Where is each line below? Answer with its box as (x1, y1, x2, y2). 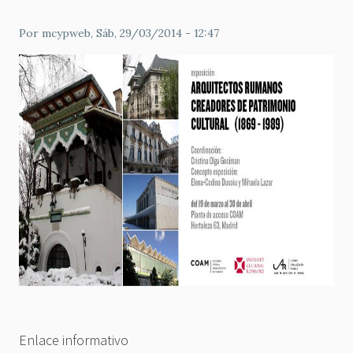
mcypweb (42, 26, 91, 40)
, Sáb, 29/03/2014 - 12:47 (91, 26, 219, 40)
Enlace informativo (19, 331, 128, 350)
